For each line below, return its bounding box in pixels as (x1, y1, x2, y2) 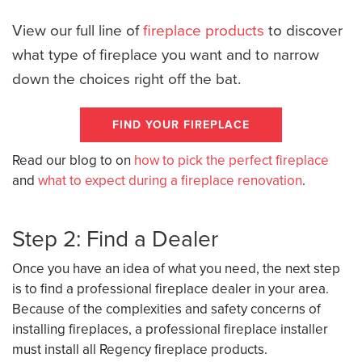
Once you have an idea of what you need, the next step (12, 258, 340, 279)
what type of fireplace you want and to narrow (12, 42, 319, 66)
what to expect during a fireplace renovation (38, 170, 302, 191)
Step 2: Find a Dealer (12, 221, 218, 255)
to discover (264, 18, 343, 42)
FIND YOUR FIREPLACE (112, 116, 250, 133)
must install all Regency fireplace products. (12, 339, 267, 360)
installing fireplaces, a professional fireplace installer (12, 318, 328, 339)
